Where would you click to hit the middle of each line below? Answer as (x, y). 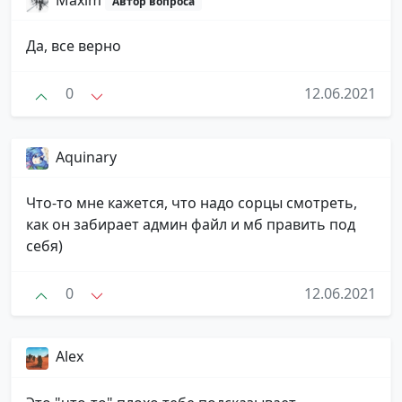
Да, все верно (74, 46)
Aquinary (86, 157)
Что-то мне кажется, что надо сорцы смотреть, (192, 203)
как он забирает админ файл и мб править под (191, 225)
